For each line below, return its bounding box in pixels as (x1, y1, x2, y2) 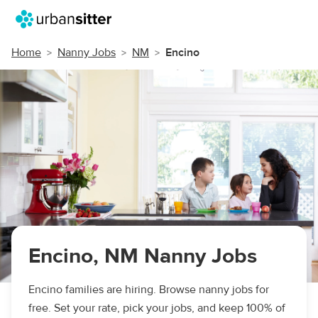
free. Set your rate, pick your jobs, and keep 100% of (28, 301, 285, 315)
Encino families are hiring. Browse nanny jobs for (28, 283, 269, 297)
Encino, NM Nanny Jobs (28, 243, 257, 269)
